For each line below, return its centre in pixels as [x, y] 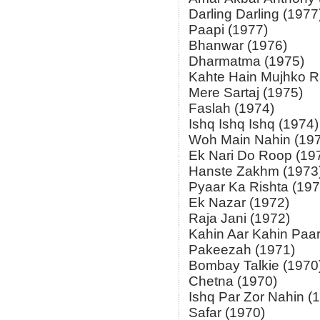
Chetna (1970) [233, 281]
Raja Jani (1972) [239, 219]
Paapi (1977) [228, 30]
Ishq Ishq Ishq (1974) [254, 124]
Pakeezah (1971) [242, 250]
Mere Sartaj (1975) [246, 93]
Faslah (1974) [231, 109]
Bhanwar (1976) [238, 46]
